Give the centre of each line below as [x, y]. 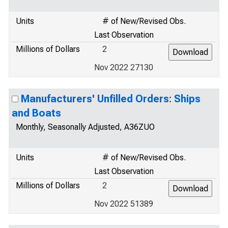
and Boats [36, 113]
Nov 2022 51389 [124, 204]
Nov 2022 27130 [124, 67]
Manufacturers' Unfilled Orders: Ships [111, 99]
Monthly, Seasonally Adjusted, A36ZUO [85, 127]
